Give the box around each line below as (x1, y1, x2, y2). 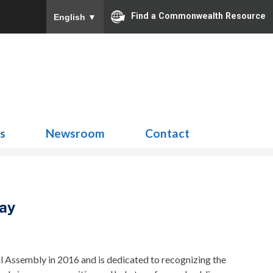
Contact (145, 126, 190, 140)
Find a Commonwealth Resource (131, 11, 266, 21)
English (54, 12, 88, 22)
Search (219, 65, 247, 76)
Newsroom (46, 126, 105, 140)
